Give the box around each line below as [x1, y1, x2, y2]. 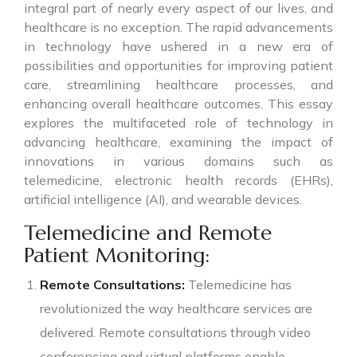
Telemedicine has [185, 276, 292, 292]
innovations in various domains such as [24, 152, 333, 169]
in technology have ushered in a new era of [24, 37, 333, 54]
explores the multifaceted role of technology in [24, 114, 333, 131]
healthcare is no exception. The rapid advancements [24, 18, 333, 35]
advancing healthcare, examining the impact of [24, 133, 333, 150]
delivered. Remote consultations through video [40, 324, 311, 340]
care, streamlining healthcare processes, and [24, 76, 333, 92]
